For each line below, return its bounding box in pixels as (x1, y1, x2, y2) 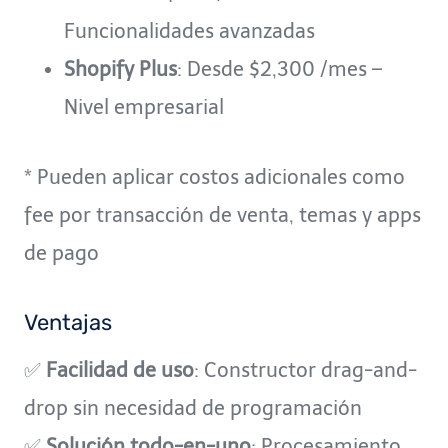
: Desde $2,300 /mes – (177, 56, 382, 81)
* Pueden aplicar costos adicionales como (24, 164, 405, 189)
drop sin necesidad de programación (24, 395, 367, 420)
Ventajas (24, 308, 112, 336)
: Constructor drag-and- (194, 357, 417, 382)
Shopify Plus (64, 56, 177, 81)
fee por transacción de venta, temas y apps (24, 202, 421, 227)
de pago (24, 240, 99, 265)
